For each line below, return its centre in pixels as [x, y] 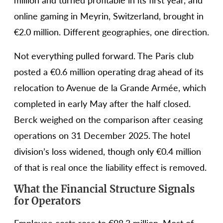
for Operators [47, 201]
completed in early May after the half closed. [102, 104]
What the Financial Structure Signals [104, 189]
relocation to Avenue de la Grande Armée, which [110, 88]
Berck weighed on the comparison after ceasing [108, 120]
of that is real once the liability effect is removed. [110, 167]
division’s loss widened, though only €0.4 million [108, 152]
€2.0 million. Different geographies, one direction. [111, 32]
